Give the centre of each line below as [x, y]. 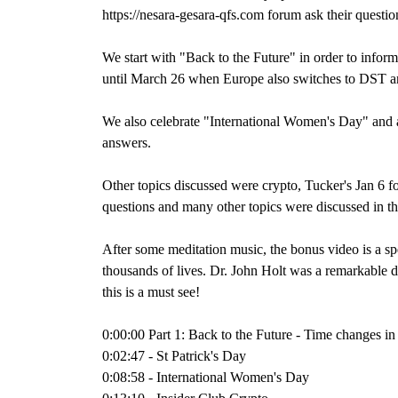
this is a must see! [151, 292]
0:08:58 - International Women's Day [206, 377]
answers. [127, 143]
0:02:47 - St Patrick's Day [175, 356]
